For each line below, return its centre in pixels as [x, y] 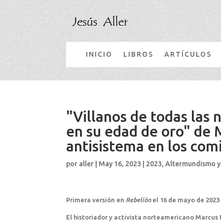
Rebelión [139, 200]
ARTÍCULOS [188, 54]
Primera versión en [96, 200]
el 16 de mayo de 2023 [185, 200]
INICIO [99, 54]
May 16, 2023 [120, 164]
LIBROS [139, 54]
